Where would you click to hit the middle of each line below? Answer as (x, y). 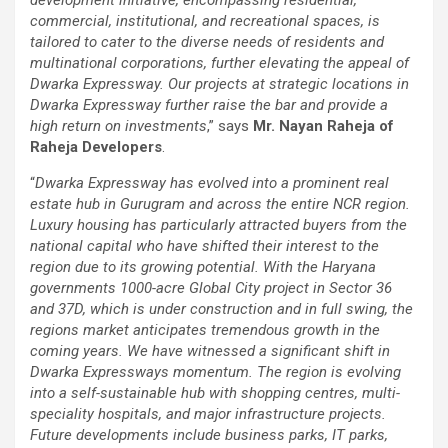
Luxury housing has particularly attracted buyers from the (218, 224)
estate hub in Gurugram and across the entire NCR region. (220, 203)
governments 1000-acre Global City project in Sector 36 (211, 287)
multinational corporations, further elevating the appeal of (219, 62)
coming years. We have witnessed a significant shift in (210, 350)
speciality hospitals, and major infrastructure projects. (208, 413)
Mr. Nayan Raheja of (323, 125)
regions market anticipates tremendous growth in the (205, 329)
